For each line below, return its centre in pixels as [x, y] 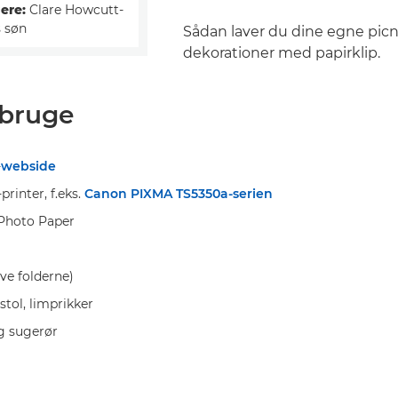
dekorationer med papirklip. [282, 52]
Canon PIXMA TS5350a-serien [179, 193]
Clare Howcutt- [75, 10]
